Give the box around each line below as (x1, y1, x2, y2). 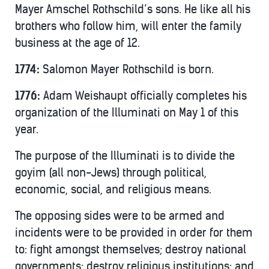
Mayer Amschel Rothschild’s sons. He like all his (15, 2, 250, 16)
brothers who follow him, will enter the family (15, 19, 241, 33)
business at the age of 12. (15, 36, 140, 50)
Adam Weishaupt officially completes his (43, 89, 247, 103)
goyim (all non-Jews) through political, (15, 166, 207, 180)
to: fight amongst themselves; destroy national (15, 243, 246, 256)
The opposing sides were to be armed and (15, 209, 225, 223)
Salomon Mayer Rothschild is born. (43, 62, 214, 76)
